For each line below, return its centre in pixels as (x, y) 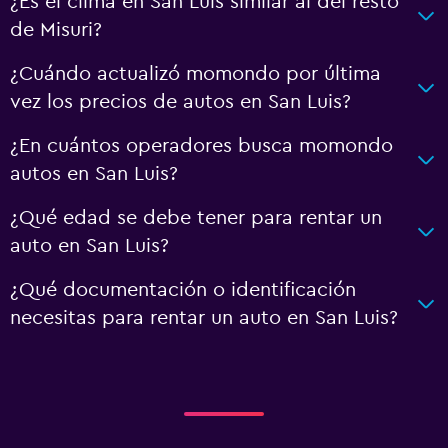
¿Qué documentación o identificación (183, 289)
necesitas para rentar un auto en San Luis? (204, 317)
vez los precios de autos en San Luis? (180, 101)
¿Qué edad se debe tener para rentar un (196, 217)
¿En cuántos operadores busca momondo (201, 145)
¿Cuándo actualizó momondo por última (195, 73)
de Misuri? (56, 29)
